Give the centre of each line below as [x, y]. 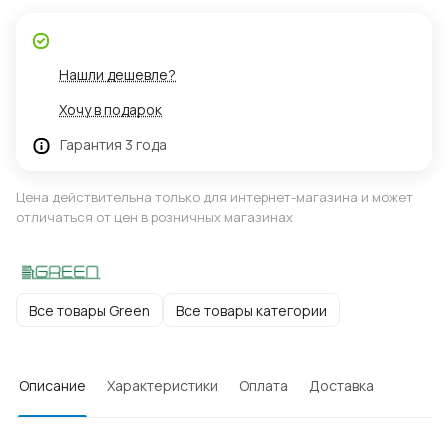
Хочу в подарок [110, 110]
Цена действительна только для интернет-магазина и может [214, 197]
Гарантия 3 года [113, 145]
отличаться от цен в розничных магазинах [154, 217]
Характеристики [162, 386]
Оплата [263, 386]
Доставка [341, 386]
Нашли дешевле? [117, 75]
